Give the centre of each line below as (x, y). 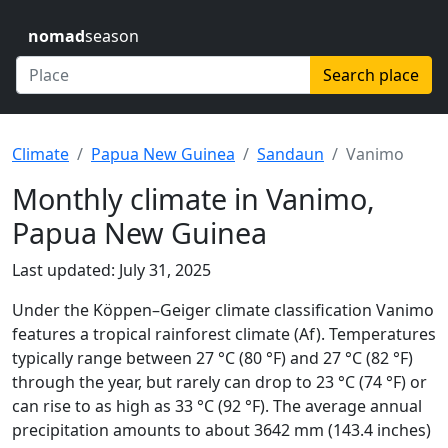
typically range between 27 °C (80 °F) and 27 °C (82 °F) (212, 358)
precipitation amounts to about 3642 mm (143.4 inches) (221, 430)
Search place (371, 75)
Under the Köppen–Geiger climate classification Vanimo (223, 310)
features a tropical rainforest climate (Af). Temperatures (224, 334)
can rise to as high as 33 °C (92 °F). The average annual (217, 406)
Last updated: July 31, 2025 (111, 270)
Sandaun (290, 154)
